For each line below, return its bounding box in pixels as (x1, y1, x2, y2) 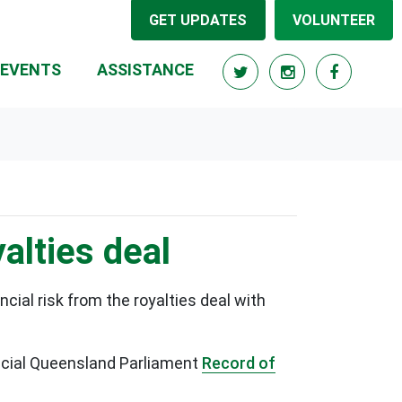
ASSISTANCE (97, 60, 194, 79)
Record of (202, 354, 275, 373)
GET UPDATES (149, 11, 248, 29)
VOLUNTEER (292, 11, 375, 29)
